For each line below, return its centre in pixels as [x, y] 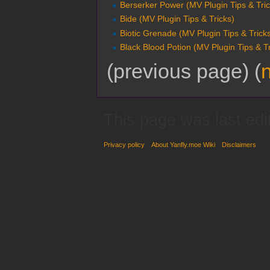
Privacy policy [124, 145]
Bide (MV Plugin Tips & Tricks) [177, 19]
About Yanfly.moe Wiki [184, 145]
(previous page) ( [184, 71]
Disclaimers [239, 145]
